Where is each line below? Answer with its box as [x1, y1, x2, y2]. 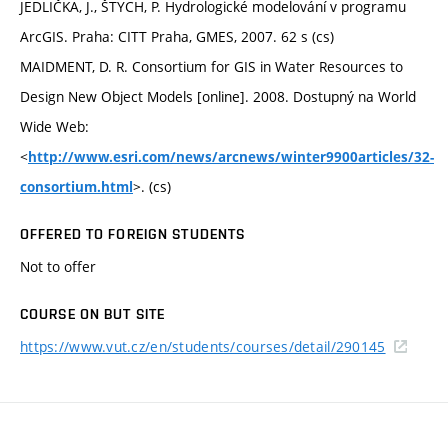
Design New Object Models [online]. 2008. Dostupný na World [20, 86, 416, 106]
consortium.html [20, 177, 133, 196]
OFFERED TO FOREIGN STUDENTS [20, 225, 246, 242]
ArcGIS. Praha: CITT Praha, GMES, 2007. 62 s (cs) [20, 26, 334, 46]
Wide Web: [20, 116, 89, 136]
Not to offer [20, 256, 96, 276]
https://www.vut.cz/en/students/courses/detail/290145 [20, 336, 386, 356]
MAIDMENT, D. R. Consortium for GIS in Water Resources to [20, 56, 403, 76]
